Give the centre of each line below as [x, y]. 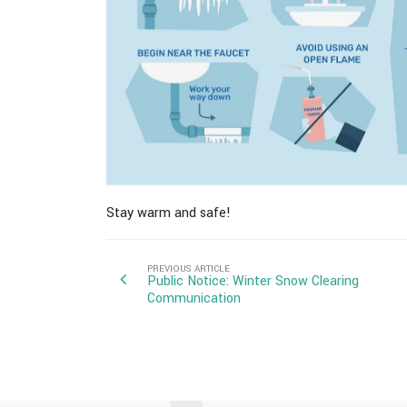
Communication [194, 298]
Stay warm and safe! [169, 213]
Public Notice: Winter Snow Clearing [253, 281]
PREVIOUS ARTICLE [189, 268]
